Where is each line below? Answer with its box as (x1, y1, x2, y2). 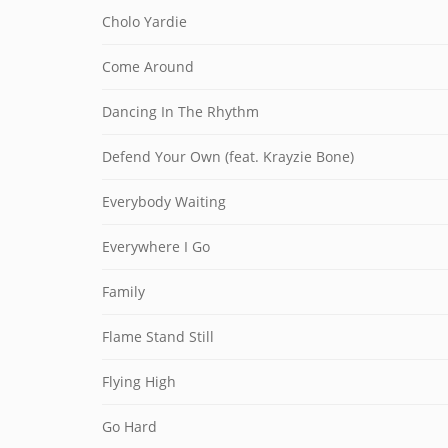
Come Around (102, 57, 194, 76)
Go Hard (102, 417, 157, 436)
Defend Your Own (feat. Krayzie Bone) (102, 147, 354, 166)
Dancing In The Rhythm (102, 102, 259, 121)
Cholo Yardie (102, 12, 187, 31)
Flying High (102, 372, 176, 391)
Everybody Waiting (102, 192, 226, 211)
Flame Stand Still (102, 327, 214, 346)
